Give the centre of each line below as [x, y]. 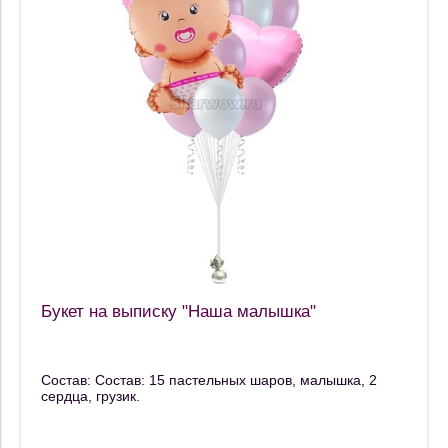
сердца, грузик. [90, 396]
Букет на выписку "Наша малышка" [178, 311]
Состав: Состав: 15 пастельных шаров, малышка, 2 [209, 380]
